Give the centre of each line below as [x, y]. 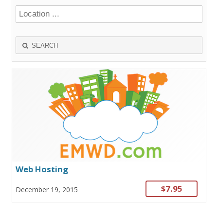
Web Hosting [42, 169]
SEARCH [44, 45]
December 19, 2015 [47, 190]
